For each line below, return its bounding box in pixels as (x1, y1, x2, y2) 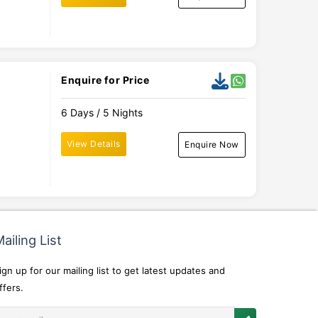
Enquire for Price (60, 74, 150, 86)
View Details (66, 138, 121, 149)
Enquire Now (185, 139, 239, 150)
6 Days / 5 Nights (60, 106, 143, 119)
